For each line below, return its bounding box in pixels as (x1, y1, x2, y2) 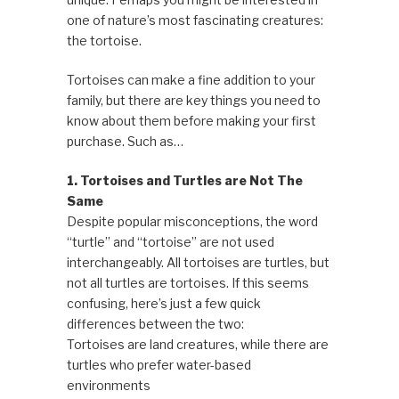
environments (66, 377, 151, 393)
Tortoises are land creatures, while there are (66, 336, 329, 352)
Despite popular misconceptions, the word (66, 213, 318, 229)
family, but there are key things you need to (66, 92, 321, 108)
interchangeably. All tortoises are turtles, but (66, 254, 330, 270)
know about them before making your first (66, 112, 316, 128)
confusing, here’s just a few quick (66, 295, 261, 311)
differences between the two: (66, 315, 244, 331)
